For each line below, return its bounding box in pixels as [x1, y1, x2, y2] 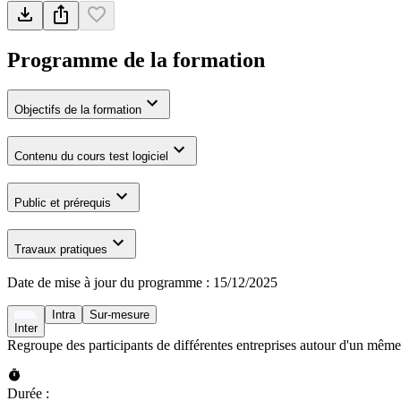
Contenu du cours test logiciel [14, 149, 168, 164]
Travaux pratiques [14, 242, 107, 256]
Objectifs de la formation [14, 103, 141, 117]
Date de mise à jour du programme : [7, 275, 209, 291]
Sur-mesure [90, 308, 149, 322]
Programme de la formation [7, 47, 265, 72]
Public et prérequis [14, 195, 111, 209]
